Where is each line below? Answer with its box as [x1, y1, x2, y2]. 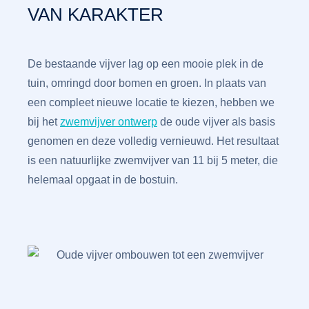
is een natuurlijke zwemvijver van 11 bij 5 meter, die [28, 154, 278, 166]
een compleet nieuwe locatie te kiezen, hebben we [28, 97, 275, 108]
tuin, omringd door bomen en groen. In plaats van [28, 77, 266, 89]
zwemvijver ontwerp [60, 116, 157, 128]
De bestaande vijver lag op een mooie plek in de [28, 58, 263, 70]
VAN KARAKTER [28, 4, 163, 25]
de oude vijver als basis [157, 116, 275, 128]
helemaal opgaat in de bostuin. [28, 174, 178, 186]
